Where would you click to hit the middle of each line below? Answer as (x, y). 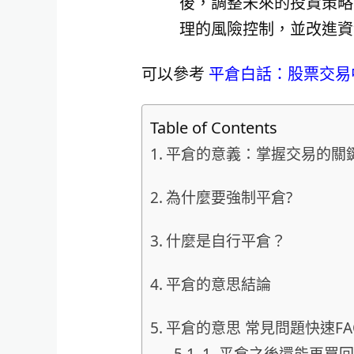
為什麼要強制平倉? (229, 197)
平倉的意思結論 (218, 284)
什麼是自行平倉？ (226, 241)
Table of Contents (213, 128)
